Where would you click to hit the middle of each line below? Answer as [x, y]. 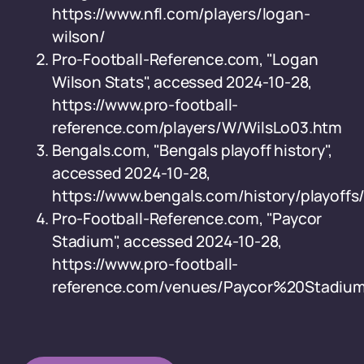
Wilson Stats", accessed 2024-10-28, [182, 82]
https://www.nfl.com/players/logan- [181, 14]
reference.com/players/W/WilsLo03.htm [197, 128]
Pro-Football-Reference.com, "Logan [185, 59]
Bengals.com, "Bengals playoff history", [192, 150]
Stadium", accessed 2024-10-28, [167, 241]
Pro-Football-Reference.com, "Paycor [187, 219]
